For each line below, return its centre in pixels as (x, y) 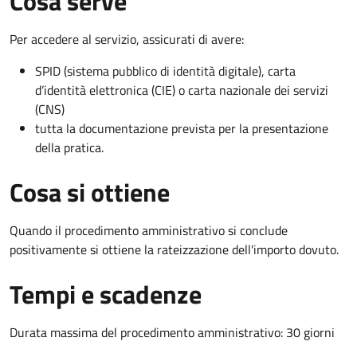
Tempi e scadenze (106, 294)
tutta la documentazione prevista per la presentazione (182, 128)
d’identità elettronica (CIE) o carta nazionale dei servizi (182, 90)
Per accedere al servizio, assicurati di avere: (127, 39)
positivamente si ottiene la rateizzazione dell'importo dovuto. (174, 249)
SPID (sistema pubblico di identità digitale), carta (165, 71)
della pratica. (69, 147)
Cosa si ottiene (90, 192)
